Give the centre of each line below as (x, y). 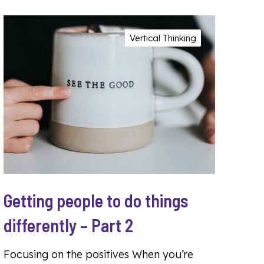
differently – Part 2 (68, 225)
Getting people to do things (96, 201)
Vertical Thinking (163, 38)
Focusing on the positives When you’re (98, 255)
